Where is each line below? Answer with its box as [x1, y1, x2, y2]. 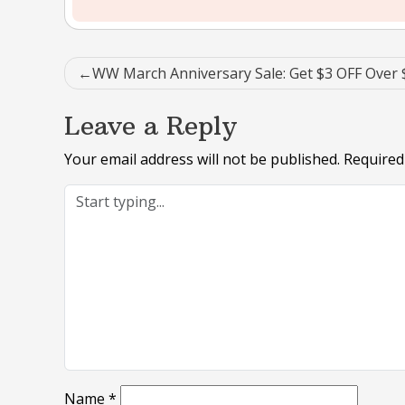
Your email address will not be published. [64, 148, 340, 169]
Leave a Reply [64, 109, 237, 142]
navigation [63, 89, 211, 126]
